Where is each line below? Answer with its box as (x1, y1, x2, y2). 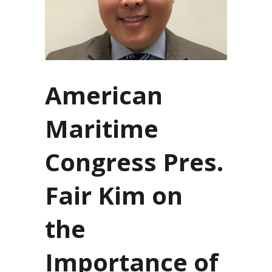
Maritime (45, 111, 158, 145)
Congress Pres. (45, 144, 223, 178)
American (45, 78, 163, 112)
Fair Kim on (45, 178, 183, 212)
